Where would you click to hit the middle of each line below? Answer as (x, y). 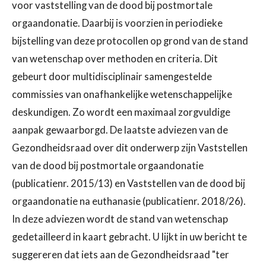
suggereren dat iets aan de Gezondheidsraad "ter (121, 254)
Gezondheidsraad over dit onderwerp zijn (105, 148)
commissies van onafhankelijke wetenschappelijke (122, 94)
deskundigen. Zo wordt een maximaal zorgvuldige (121, 112)
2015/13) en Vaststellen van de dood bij (158, 183)
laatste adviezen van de (176, 130)
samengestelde (178, 76)
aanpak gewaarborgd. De (68, 130)
